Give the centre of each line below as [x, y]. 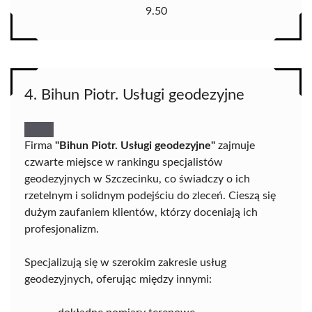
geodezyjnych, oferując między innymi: [118, 280]
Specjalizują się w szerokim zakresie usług [125, 263]
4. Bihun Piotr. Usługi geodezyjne [134, 95]
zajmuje [235, 146]
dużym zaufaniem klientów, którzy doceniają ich [141, 213]
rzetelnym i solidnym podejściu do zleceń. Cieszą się [150, 196]
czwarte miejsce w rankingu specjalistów [124, 163]
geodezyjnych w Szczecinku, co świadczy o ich [137, 179]
